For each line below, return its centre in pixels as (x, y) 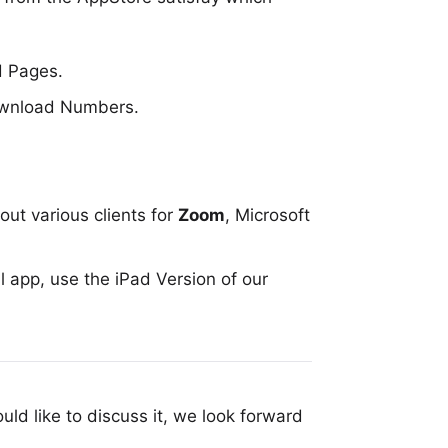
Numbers (97, 107)
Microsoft (272, 215)
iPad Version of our (191, 279)
